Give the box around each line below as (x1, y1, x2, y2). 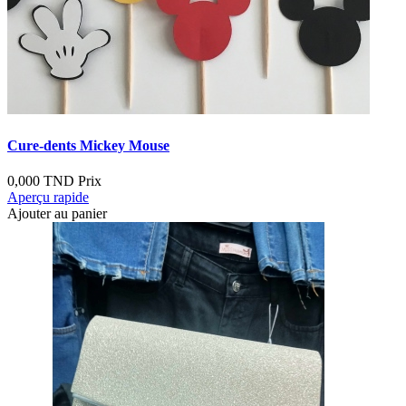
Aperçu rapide (7, 188, 89, 205)
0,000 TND (7, 172, 74, 188)
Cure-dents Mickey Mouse (7, 137, 169, 153)
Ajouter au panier (7, 205, 107, 221)
